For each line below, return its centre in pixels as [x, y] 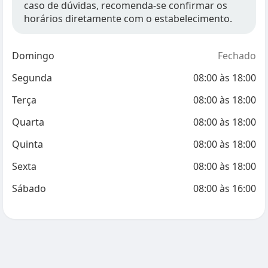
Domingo [33, 56]
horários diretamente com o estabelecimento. [128, 19]
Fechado [237, 56]
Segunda [32, 78]
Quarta [28, 122]
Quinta [28, 144]
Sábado [29, 188]
